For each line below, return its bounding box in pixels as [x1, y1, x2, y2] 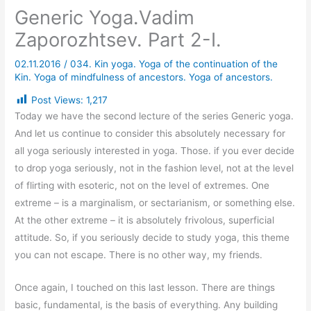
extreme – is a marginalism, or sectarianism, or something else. [15, 197, 296, 209]
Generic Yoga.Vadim [15, 6, 195, 30]
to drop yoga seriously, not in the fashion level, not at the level [15, 162, 294, 174]
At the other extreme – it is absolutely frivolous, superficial [15, 215, 275, 226]
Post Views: [31, 94, 84, 106]
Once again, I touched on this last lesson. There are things [15, 281, 276, 293]
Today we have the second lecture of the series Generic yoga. [15, 110, 294, 122]
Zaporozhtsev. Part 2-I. [15, 28, 222, 52]
